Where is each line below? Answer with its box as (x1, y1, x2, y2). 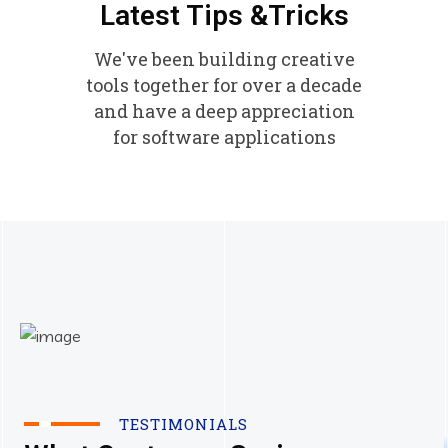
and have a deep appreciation (93, 99, 355, 124)
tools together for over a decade (86, 73, 362, 98)
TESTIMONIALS (119, 413, 248, 434)
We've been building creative (93, 47, 355, 72)
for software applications (112, 125, 336, 150)
